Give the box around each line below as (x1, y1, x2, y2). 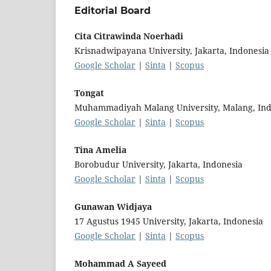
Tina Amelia (74, 143, 126, 155)
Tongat (74, 87, 104, 99)
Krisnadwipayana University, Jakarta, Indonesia (74, 44, 269, 56)
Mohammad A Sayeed (74, 257, 166, 269)
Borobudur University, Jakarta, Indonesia (74, 158, 243, 170)
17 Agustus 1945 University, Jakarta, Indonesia (74, 215, 263, 227)
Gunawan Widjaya (74, 200, 152, 212)
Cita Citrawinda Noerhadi (74, 30, 183, 42)
